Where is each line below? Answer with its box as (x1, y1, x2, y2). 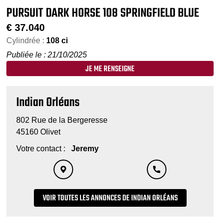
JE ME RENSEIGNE (85, 62, 135, 76)
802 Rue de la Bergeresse (16, 115, 108, 124)
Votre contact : (16, 144, 70, 153)
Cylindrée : (6, 36, 45, 45)
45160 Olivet (16, 127, 61, 136)
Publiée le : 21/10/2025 (6, 50, 87, 59)
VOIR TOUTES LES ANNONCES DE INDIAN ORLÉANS (42, 192, 178, 205)
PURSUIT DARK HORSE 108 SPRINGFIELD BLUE (6, 3, 199, 23)
